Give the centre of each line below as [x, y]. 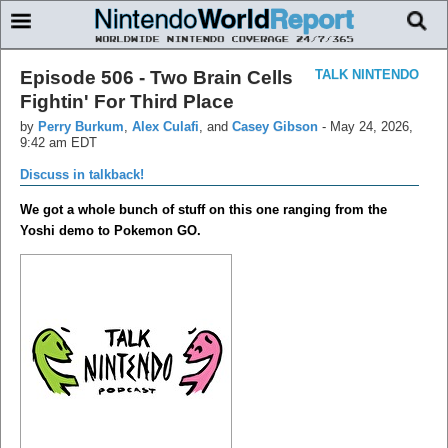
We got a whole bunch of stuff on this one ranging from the [203, 209]
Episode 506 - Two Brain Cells [156, 77]
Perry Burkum [81, 126]
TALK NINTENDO [367, 74]
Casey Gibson [275, 126]
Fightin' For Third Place [127, 101]
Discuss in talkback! [82, 174]
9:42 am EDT [58, 142]
